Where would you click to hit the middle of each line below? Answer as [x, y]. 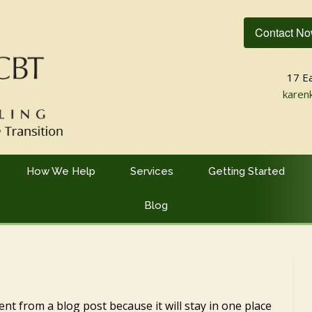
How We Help [61, 172]
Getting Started [246, 172]
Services [151, 172]
